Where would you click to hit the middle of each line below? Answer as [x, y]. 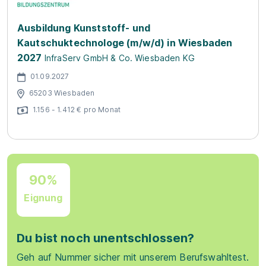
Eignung [43, 197]
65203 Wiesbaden [62, 93]
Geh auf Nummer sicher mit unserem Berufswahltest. [133, 257]
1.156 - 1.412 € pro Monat [77, 109]
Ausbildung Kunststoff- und [84, 28]
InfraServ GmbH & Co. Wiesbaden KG [120, 58]
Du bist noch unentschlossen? [106, 238]
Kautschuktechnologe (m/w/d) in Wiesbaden [125, 43]
